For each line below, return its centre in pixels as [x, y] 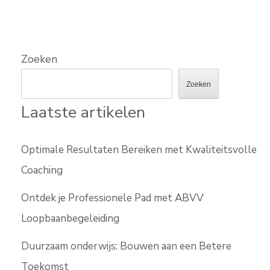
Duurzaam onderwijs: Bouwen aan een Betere [126, 246]
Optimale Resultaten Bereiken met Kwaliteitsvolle [139, 150]
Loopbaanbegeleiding [70, 219]
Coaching [42, 171]
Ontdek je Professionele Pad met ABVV [112, 198]
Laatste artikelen [83, 112]
